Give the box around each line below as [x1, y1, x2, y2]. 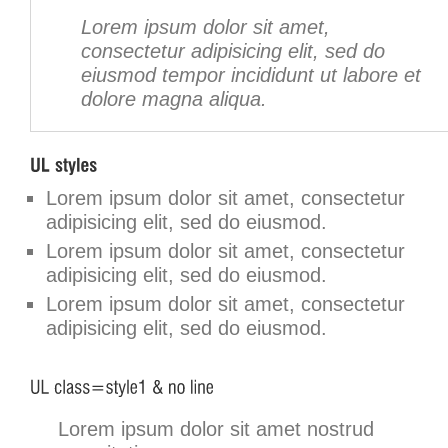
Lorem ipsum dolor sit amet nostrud [58, 418, 374, 441]
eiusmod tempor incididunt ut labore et [81, 64, 421, 87]
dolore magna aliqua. [81, 88, 267, 111]
